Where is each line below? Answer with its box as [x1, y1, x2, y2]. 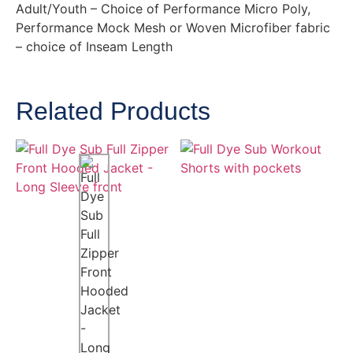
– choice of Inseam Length [16, 38, 173, 54]
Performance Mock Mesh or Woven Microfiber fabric [16, 19, 330, 35]
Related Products [16, 97, 210, 126]
